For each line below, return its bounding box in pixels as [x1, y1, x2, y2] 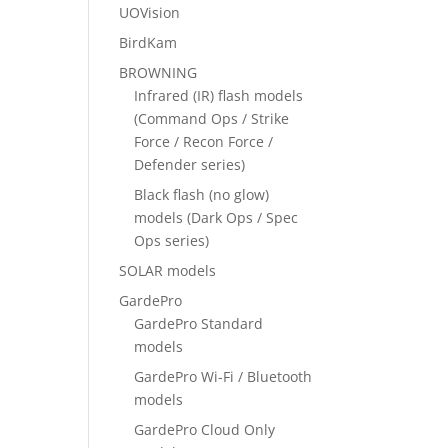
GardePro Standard [134, 314, 264, 333]
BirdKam [119, 33, 178, 52]
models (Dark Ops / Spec [134, 208, 299, 227]
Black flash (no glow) [134, 185, 270, 204]
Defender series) [134, 155, 246, 174]
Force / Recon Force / [134, 132, 274, 151]
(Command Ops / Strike [134, 109, 290, 128]
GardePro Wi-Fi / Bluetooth [134, 367, 313, 386]
